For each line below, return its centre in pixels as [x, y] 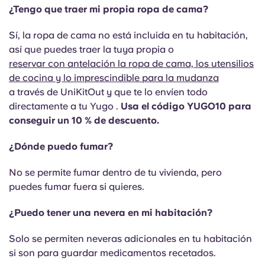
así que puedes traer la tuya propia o [91, 49]
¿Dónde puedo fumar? [61, 146]
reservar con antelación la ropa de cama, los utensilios [131, 64]
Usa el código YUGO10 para [185, 106]
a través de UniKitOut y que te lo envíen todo [108, 92]
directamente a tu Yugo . [64, 106]
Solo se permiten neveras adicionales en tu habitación [130, 239]
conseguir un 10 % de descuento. [84, 120]
